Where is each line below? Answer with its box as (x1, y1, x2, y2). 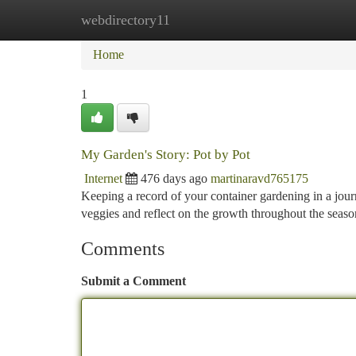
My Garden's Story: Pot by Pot (81, 147, 250, 162)
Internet (84, 172, 122, 185)
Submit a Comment (81, 274, 186, 288)
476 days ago (141, 172, 207, 185)
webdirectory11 (81, 12, 170, 28)
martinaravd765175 (211, 172, 308, 185)
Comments (81, 238, 164, 259)
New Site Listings (160, 13, 250, 26)
